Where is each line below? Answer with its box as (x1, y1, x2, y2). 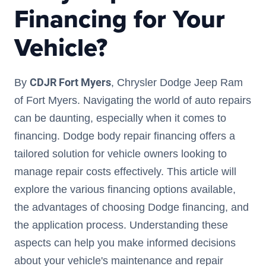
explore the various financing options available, (14, 183, 236, 196)
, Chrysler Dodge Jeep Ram (111, 77, 243, 89)
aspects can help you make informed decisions (14, 237, 236, 249)
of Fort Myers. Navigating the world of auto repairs (14, 94, 251, 107)
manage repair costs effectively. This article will (14, 166, 236, 178)
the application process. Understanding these (14, 219, 228, 232)
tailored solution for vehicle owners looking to (14, 148, 227, 160)
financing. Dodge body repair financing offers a (14, 130, 235, 142)
